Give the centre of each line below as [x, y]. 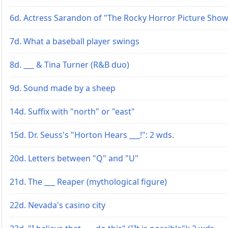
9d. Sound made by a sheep [63, 88]
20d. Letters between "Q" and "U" [74, 158]
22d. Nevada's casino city [58, 205]
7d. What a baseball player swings [75, 41]
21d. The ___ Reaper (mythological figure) [88, 181]
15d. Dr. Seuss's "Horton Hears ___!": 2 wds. [92, 135]
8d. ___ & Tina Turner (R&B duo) [69, 64]
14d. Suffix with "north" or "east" [72, 111]
